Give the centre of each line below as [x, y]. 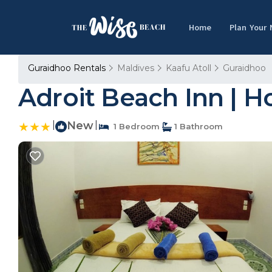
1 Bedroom [134, 126]
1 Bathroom [197, 126]
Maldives [136, 68]
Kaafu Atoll [189, 68]
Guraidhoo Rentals [68, 68]
